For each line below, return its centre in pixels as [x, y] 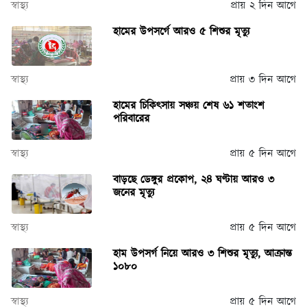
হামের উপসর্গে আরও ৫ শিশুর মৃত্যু [181, 32]
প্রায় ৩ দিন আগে [263, 80]
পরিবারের [131, 119]
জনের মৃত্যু [133, 193]
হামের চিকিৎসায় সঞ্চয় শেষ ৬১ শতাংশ [188, 106]
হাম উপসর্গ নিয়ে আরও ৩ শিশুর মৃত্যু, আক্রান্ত [202, 254]
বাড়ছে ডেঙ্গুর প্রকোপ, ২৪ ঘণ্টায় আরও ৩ [193, 180]
